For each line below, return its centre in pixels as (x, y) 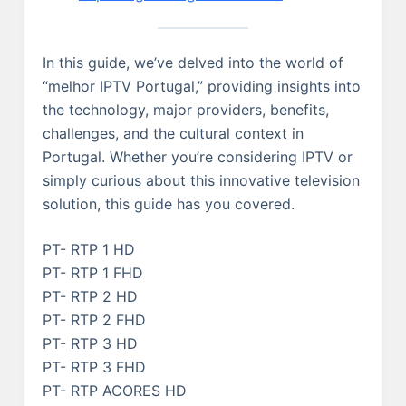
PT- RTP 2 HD (90, 296)
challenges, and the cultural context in (173, 133)
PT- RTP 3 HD (90, 343)
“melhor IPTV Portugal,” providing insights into (201, 86)
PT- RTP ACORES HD (114, 390)
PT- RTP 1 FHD (92, 272)
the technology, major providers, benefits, (185, 109)
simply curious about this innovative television (201, 180)
